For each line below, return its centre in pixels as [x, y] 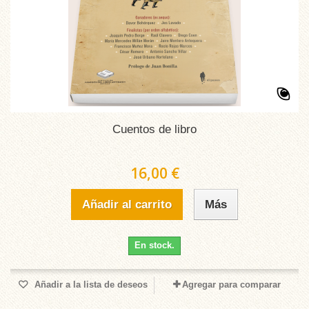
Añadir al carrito [127, 205]
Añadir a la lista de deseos [90, 285]
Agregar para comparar [231, 285]
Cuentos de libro [154, 129]
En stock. [154, 245]
